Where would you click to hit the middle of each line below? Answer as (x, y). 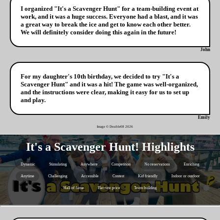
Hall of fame (74, 188)
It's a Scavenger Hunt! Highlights (110, 147)
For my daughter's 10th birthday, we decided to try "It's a (100, 77)
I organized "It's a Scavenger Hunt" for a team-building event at (110, 9)
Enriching (192, 165)
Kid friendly (148, 176)
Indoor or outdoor (185, 176)
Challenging (57, 176)
